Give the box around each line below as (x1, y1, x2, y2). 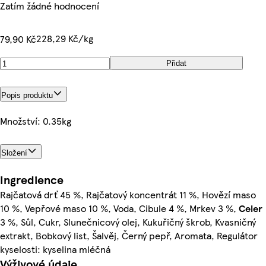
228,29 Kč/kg (36, 31, 93, 45)
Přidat (166, 58, 186, 68)
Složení (1, 148, 27, 157)
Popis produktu (1, 90, 53, 100)
